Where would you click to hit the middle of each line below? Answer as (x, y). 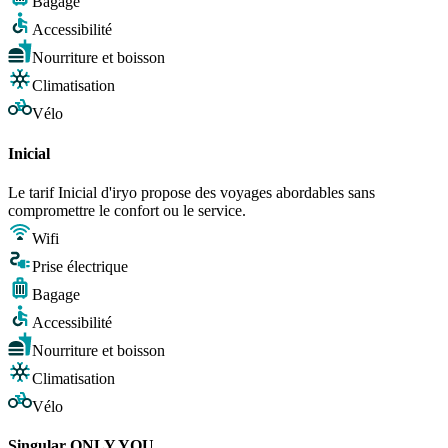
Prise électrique (80, 266)
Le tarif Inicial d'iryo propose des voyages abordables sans (191, 192)
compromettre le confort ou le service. (127, 210)
